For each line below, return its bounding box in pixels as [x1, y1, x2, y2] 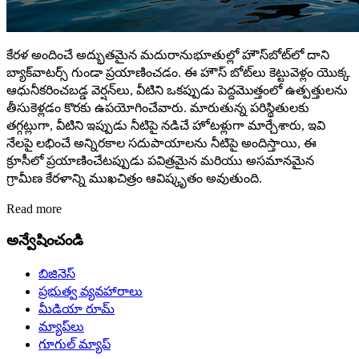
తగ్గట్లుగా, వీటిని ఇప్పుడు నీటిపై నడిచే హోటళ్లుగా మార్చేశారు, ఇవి [6, 118, 325, 132]
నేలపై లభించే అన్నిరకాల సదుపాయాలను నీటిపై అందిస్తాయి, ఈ [6, 135, 317, 150]
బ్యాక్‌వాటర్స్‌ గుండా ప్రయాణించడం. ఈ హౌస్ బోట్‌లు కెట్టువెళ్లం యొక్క [6, 65, 350, 79]
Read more [6, 201, 62, 216]
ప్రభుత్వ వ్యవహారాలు [38, 284, 143, 299]
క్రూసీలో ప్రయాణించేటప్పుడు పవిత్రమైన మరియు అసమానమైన [6, 153, 314, 167]
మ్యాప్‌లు [38, 320, 84, 334]
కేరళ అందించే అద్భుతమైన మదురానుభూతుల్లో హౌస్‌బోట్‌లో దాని [6, 47, 329, 62]
